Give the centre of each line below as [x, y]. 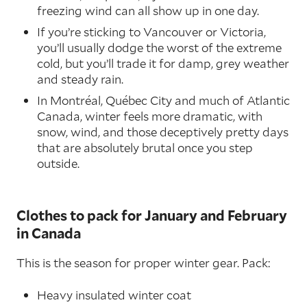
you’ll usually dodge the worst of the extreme [159, 47]
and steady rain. [80, 79]
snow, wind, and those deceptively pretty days [163, 132]
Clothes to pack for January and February [152, 215]
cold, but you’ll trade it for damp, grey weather [163, 63]
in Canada [49, 233]
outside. [58, 163]
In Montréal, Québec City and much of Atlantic [163, 100]
